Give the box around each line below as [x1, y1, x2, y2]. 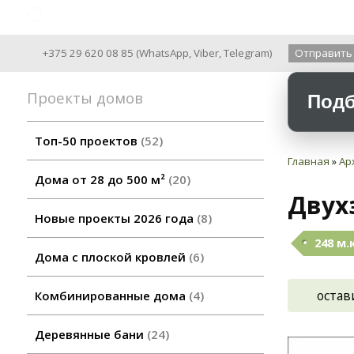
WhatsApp [139, 46, 190, 61]
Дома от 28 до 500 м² [35, 171, 168, 188]
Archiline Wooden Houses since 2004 [49, 6, 286, 25]
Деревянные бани [35, 326, 147, 343]
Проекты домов [38, 88, 143, 108]
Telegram [224, 46, 270, 61]
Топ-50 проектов [35, 133, 141, 149]
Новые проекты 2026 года [35, 210, 197, 227]
